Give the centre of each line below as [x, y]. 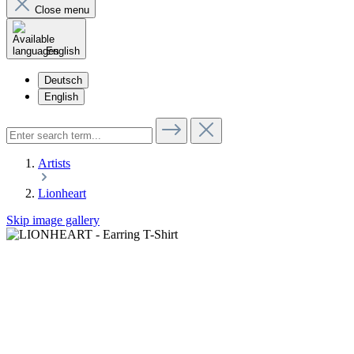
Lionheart [62, 193]
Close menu [62, 10]
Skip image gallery [53, 220]
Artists [54, 163]
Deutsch [63, 80]
